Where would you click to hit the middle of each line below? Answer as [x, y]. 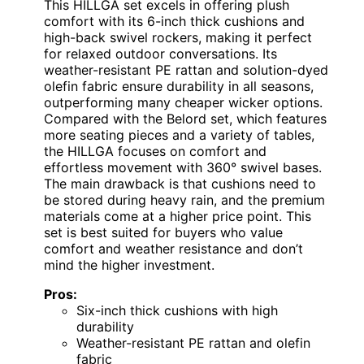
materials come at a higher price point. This [178, 216]
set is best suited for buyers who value [163, 232]
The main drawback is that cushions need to [180, 183]
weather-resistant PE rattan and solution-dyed [186, 69]
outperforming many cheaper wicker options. [183, 102]
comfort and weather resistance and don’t [173, 248]
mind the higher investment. [129, 264]
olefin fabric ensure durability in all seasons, [179, 86]
